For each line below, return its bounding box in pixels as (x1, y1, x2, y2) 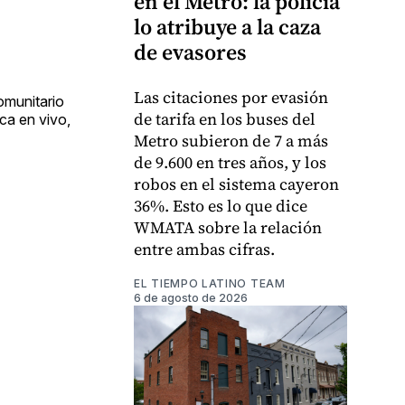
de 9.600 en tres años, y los (134, 150, 326, 174)
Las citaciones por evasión (134, 85, 328, 108)
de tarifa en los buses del (134, 107, 316, 130)
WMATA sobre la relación (134, 215, 322, 239)
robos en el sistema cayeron (134, 172, 339, 195)
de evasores (134, 36, 247, 67)
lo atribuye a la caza (134, 11, 321, 42)
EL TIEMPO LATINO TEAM (134, 276, 286, 290)
